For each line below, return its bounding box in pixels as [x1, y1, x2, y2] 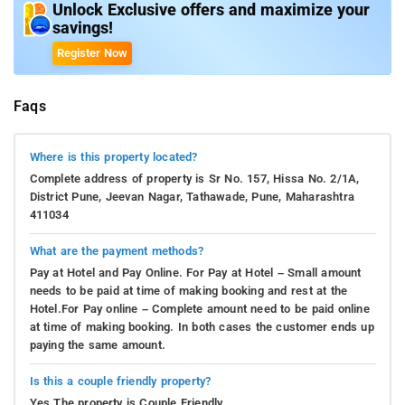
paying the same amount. [29, 337, 166, 352]
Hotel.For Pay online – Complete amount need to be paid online [29, 301, 370, 316]
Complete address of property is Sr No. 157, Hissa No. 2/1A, [29, 171, 360, 185]
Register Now [57, 46, 127, 61]
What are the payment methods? [29, 243, 204, 258]
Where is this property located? [29, 149, 198, 164]
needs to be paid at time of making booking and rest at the [29, 283, 348, 297]
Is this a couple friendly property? [29, 373, 212, 388]
